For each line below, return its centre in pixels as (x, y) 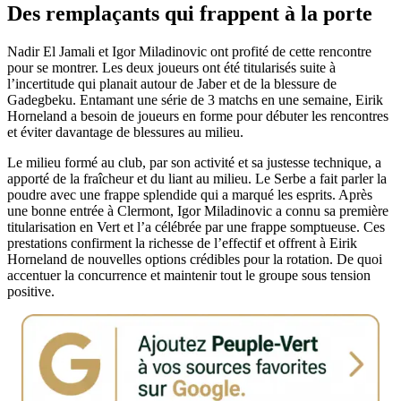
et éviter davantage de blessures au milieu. (125, 132)
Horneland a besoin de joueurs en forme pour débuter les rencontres (198, 116)
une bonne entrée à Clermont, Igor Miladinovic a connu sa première (198, 211)
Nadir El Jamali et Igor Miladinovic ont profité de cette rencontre (189, 52)
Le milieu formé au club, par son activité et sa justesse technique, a (194, 163)
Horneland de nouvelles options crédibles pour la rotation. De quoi (195, 260)
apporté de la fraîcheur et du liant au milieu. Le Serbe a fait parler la (197, 179)
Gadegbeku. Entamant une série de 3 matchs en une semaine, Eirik (195, 100)
